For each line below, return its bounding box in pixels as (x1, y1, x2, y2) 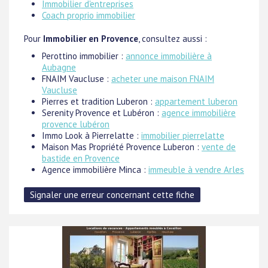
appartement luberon (155, 96, 237, 107)
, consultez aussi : (138, 33, 207, 44)
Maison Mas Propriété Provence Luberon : (42, 141, 202, 153)
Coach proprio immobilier (42, 10, 135, 21)
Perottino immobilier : (42, 50, 126, 62)
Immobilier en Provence (43, 33, 138, 44)
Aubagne (42, 62, 76, 73)
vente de (202, 141, 236, 153)
